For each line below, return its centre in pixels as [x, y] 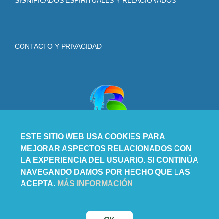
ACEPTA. [39, 184]
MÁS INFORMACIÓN [95, 184]
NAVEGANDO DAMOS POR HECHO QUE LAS [105, 172]
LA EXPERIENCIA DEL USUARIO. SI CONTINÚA [109, 160]
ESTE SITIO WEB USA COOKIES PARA [93, 137]
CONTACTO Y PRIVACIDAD [58, 47]
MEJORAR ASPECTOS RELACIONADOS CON [106, 148]
